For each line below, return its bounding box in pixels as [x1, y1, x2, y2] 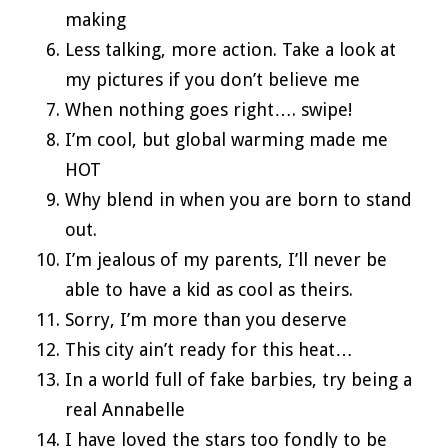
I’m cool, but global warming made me [65, 128, 388, 150]
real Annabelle [65, 398, 185, 420]
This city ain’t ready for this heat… [65, 338, 353, 360]
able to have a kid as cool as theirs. [65, 278, 353, 300]
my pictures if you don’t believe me [65, 68, 360, 90]
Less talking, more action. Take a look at [65, 38, 396, 60]
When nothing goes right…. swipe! [65, 98, 352, 120]
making [65, 8, 126, 30]
